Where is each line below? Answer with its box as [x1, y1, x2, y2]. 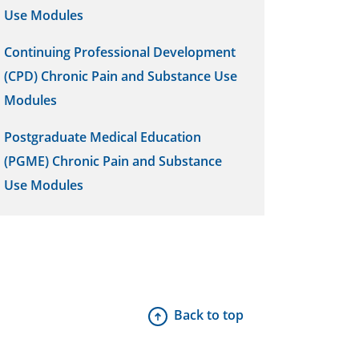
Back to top [174, 306, 244, 324]
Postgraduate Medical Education [4, 128, 201, 146]
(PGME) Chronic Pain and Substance [4, 152, 222, 170]
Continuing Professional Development [4, 43, 236, 61]
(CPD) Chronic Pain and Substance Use [4, 67, 237, 85]
